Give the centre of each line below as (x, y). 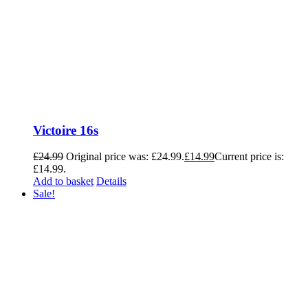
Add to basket (63, 181)
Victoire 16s (66, 130)
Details (111, 181)
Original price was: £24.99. (125, 157)
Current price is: (249, 157)
